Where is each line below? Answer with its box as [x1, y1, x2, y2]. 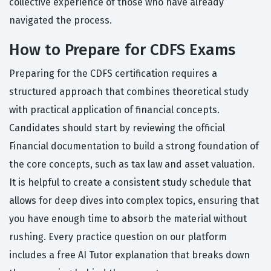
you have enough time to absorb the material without [9, 213, 247, 225]
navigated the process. [9, 15, 112, 27]
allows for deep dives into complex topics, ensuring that [9, 195, 259, 207]
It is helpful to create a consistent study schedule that [9, 177, 251, 189]
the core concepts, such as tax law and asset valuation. [9, 158, 255, 171]
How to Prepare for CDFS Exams [9, 41, 235, 60]
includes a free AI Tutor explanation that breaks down [9, 249, 250, 261]
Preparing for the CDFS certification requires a [9, 68, 217, 80]
